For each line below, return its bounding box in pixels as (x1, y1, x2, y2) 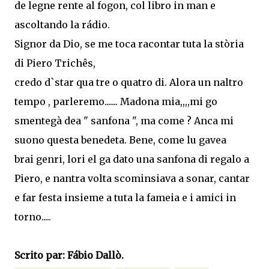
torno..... (14, 210, 51, 223)
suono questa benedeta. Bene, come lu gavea (14, 133, 226, 146)
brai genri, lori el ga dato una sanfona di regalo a (14, 153, 249, 165)
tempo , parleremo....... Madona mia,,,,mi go (14, 95, 217, 107)
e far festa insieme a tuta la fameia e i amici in (14, 191, 236, 204)
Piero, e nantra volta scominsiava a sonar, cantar (14, 172, 250, 184)
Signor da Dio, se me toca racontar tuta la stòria (14, 37, 244, 50)
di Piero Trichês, (14, 56, 95, 69)
